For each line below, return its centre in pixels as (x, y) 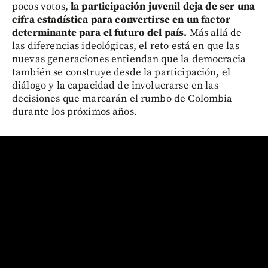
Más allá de (214, 33)
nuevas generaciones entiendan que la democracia (129, 60)
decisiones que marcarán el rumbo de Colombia (122, 99)
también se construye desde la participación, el (121, 73)
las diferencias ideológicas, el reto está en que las (126, 46)
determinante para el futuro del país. (100, 33)
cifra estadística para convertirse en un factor (121, 20)
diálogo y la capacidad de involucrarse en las (115, 86)
